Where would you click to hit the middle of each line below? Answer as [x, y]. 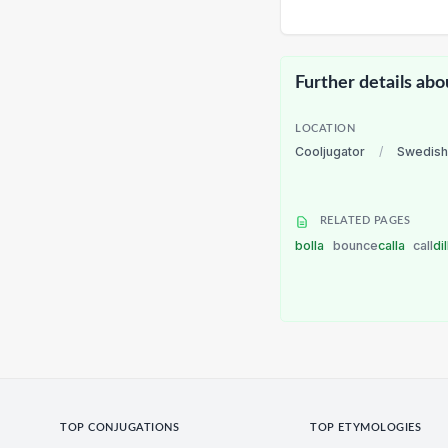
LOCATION [325, 128]
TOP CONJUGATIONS [120, 427]
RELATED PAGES [363, 221]
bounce [355, 245]
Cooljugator [330, 151]
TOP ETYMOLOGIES [366, 427]
